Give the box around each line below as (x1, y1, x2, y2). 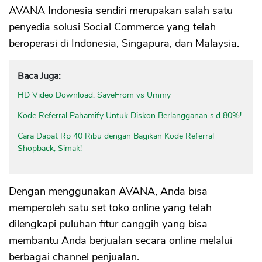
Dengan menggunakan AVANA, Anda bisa (9, 184, 208, 199)
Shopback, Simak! (18, 143, 82, 154)
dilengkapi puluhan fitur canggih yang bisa (9, 217, 208, 232)
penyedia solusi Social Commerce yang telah (9, 20, 216, 35)
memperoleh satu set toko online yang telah (9, 201, 212, 215)
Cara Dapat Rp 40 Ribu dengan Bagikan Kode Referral (18, 130, 214, 142)
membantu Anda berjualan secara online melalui (9, 233, 232, 248)
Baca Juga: (18, 70, 61, 83)
